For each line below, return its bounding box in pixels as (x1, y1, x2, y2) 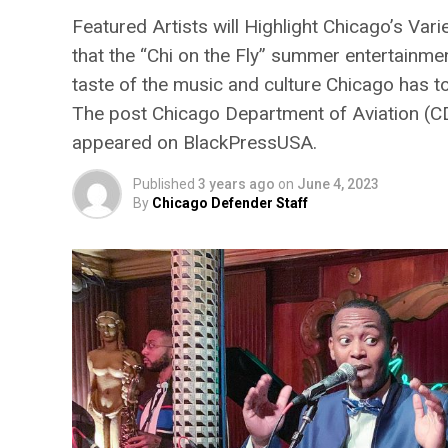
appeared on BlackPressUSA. (72, 131, 317, 154)
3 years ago (198, 176, 275, 192)
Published (133, 176, 195, 192)
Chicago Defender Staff (152, 195, 308, 211)
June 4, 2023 (297, 176, 379, 192)
